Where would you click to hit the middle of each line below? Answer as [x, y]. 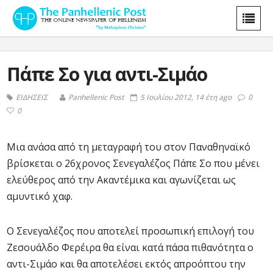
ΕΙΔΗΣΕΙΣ [32, 97]
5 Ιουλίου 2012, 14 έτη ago [186, 97]
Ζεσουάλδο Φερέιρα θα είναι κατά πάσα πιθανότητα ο [130, 247]
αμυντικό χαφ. [40, 196]
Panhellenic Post [96, 97]
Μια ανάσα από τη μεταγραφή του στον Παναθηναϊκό [129, 147]
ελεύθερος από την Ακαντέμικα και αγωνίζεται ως [121, 180]
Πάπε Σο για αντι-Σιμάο [107, 74]
